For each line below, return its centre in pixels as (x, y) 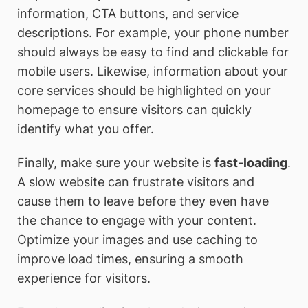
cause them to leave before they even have (143, 201)
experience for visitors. (84, 278)
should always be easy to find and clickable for (153, 52)
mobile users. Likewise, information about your (153, 71)
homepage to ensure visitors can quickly (134, 109)
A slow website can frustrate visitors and (136, 182)
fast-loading (251, 163)
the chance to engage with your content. (137, 221)
